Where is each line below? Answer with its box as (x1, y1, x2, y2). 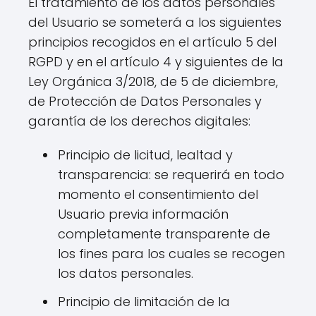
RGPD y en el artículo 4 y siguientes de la (28, 53, 284, 71)
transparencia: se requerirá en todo (58, 166, 284, 183)
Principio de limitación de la (58, 293, 230, 310)
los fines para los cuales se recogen (58, 245, 285, 262)
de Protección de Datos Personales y (28, 92, 262, 110)
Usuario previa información (58, 205, 229, 223)
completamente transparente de (58, 225, 270, 243)
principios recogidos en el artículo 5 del (28, 33, 276, 51)
